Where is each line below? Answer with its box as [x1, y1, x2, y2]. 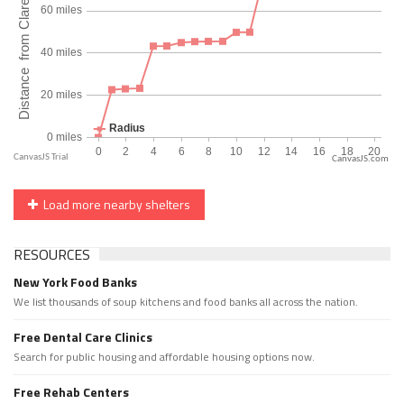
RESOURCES [14, 243, 90, 266]
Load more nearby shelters [38, 195, 190, 215]
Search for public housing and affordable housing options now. [14, 348, 315, 366]
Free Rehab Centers [14, 382, 129, 402]
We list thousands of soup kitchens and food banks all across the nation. [14, 293, 358, 311]
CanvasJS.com [332, 154, 389, 165]
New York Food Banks [14, 272, 137, 292]
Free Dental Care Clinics [14, 327, 152, 347]
